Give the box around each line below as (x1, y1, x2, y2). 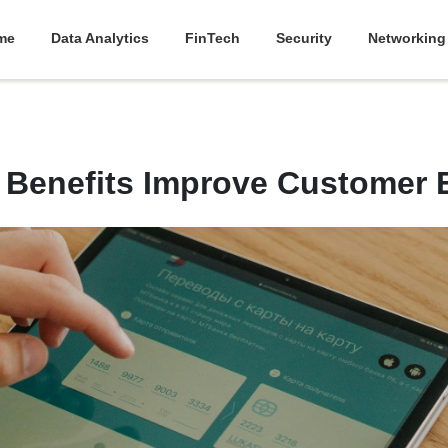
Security (275, 30, 332, 47)
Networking (367, 30, 446, 47)
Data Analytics (50, 30, 149, 47)
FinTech (184, 30, 240, 47)
